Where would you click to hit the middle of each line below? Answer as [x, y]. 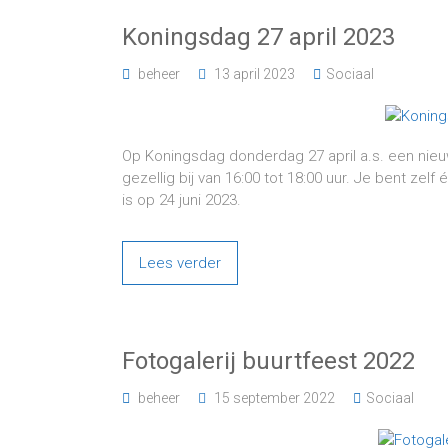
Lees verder [180, 263]
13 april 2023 [254, 74]
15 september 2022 [274, 398]
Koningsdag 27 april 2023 [258, 37]
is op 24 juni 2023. [181, 200]
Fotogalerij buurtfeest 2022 [268, 361]
